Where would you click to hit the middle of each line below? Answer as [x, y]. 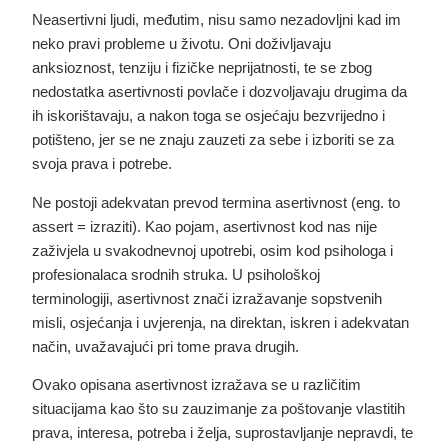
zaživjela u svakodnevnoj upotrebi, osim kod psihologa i [213, 250]
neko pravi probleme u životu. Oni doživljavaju [182, 44]
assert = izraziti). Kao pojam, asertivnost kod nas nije [205, 226]
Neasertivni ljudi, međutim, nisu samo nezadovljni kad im [217, 20]
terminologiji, [75, 298]
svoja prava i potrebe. [102, 164]
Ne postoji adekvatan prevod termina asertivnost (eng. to [216, 202]
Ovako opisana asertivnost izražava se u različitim [197, 385]
